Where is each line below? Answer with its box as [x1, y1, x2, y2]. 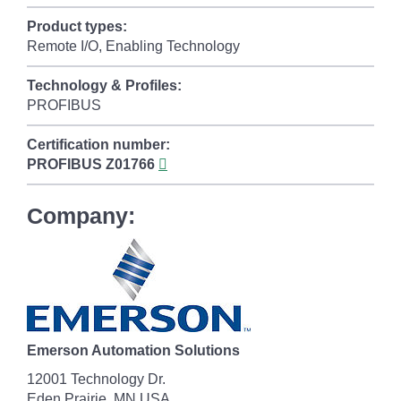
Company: [27, 203, 135, 228]
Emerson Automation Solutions [27, 343, 240, 358]
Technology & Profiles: [27, 78, 182, 93]
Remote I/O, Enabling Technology [27, 38, 240, 54]
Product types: [27, 19, 127, 34]
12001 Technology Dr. [27, 371, 166, 387]
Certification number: [27, 137, 170, 152]
